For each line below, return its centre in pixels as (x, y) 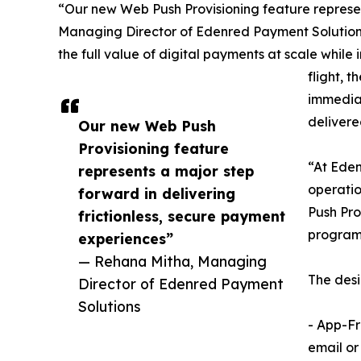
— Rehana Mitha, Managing (172, 261)
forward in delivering (157, 193)
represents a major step (166, 170)
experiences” (126, 238)
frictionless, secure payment (182, 216)
